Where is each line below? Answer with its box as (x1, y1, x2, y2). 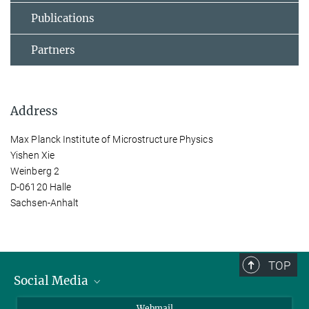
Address (10, 103, 58, 119)
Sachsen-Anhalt (10, 197, 79, 208)
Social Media (14, 273, 91, 288)
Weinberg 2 (10, 166, 59, 177)
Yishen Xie (10, 150, 54, 161)
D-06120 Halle (10, 181, 72, 192)
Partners (31, 43, 75, 57)
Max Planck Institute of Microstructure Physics (10, 134, 213, 145)
